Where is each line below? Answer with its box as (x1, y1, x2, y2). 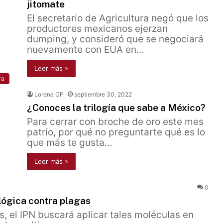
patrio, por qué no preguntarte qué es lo (27, 126, 205, 138)
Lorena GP (34, 91, 64, 98)
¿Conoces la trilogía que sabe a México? (27, 102, 206, 113)
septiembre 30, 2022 (74, 91, 132, 98)
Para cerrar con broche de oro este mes (27, 116, 204, 127)
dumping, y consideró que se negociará (27, 33, 204, 45)
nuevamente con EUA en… (27, 44, 144, 55)
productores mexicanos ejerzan (27, 23, 168, 34)
